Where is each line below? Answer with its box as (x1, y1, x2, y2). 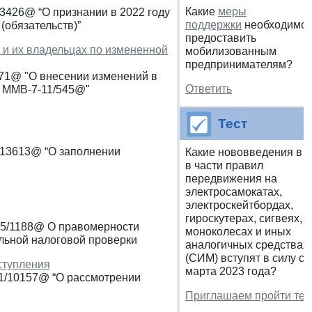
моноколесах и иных (185, 225, 291, 237)
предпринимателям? (185, 58, 292, 70)
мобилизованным (185, 45, 276, 57)
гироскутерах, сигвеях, (185, 212, 302, 224)
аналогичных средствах (185, 238, 309, 251)
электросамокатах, (185, 185, 282, 198)
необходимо (242, 18, 307, 31)
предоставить (185, 31, 256, 44)
